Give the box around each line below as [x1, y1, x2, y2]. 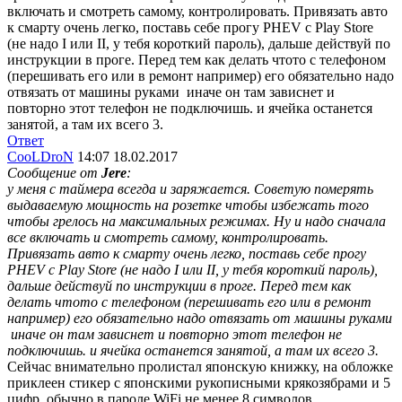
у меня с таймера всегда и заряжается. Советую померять [7, 181, 373, 197]
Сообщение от [7, 165, 101, 180]
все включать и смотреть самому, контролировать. [7, 230, 328, 245]
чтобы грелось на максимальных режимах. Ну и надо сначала [7, 214, 386, 229]
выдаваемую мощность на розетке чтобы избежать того [7, 197, 369, 213]
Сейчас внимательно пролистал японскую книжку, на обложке [7, 359, 393, 374]
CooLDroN [7, 149, 74, 164]
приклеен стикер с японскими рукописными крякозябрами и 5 [7, 375, 390, 390]
